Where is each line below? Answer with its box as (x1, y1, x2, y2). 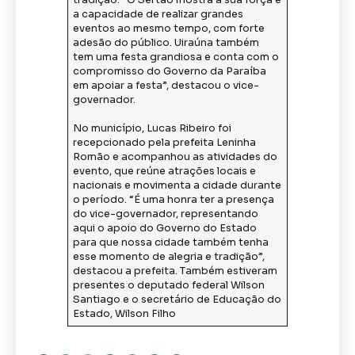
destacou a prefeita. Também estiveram (73, 265, 278, 278)
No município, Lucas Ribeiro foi (73, 122, 232, 136)
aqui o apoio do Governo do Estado (73, 222, 258, 235)
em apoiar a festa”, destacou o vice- (73, 79, 260, 93)
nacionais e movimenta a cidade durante (73, 179, 282, 193)
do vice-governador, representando (73, 208, 259, 221)
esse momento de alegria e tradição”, (73, 250, 265, 264)
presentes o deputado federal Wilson (73, 279, 265, 292)
